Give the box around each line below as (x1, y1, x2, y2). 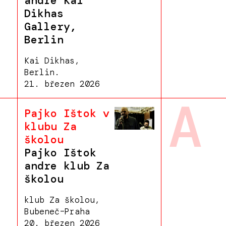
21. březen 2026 (24, 78, 100, 89)
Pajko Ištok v (24, 106, 109, 121)
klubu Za (24, 120, 77, 134)
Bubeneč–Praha (24, 205, 90, 217)
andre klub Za (24, 159, 109, 174)
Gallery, (24, 19, 77, 34)
